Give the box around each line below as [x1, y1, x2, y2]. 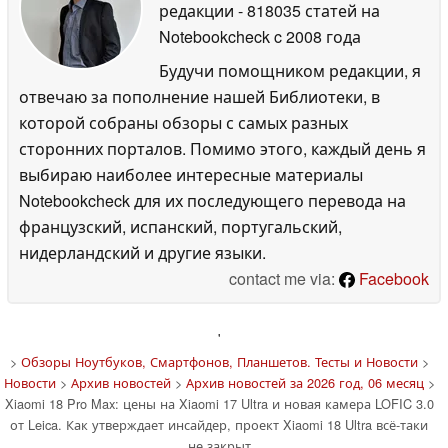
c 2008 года [270, 24, 361, 48]
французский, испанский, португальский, [19, 214, 342, 238]
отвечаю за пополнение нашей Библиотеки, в [19, 84, 380, 108]
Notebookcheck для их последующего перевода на [19, 188, 406, 212]
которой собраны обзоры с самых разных [19, 110, 348, 134]
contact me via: [229, 266, 339, 290]
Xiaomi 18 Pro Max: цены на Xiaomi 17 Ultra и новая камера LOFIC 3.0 [4, 393, 434, 413]
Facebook [355, 266, 429, 290]
